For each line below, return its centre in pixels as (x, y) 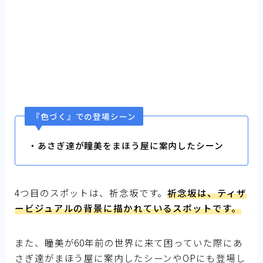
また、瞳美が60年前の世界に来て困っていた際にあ (129, 242)
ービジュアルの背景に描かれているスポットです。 (128, 208)
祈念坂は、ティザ (207, 193)
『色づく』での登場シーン (84, 116)
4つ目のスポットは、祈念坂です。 (91, 193)
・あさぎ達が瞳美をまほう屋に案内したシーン (126, 145)
